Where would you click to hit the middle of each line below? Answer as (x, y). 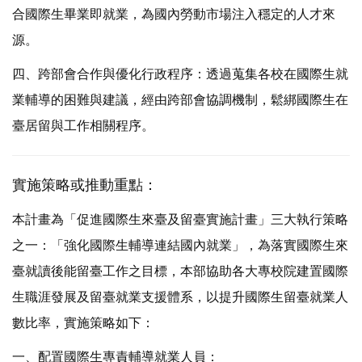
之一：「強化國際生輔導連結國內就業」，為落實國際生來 (180, 246)
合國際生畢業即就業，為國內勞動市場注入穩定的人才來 (174, 15)
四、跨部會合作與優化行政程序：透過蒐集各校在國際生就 (180, 74)
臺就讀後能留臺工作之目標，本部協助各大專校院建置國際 (180, 271)
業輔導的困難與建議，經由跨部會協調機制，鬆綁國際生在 (180, 100)
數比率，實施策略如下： (83, 323)
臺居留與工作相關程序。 (83, 126)
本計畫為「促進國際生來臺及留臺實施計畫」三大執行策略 (180, 220)
